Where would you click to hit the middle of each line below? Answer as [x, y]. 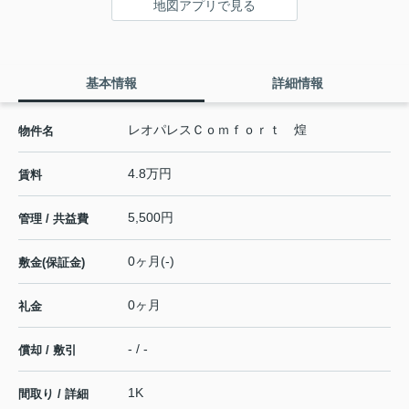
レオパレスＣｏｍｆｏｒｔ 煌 [217, 129]
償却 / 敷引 [47, 350]
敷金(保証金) [52, 262]
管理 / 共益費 [53, 218]
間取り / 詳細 [53, 393]
